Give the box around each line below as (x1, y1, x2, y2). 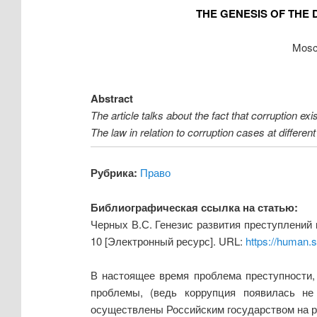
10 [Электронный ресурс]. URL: (90, 233, 246, 248)
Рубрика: (90, 165, 137, 181)
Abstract (90, 91, 133, 107)
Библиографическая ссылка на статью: (90, 199, 298, 215)
